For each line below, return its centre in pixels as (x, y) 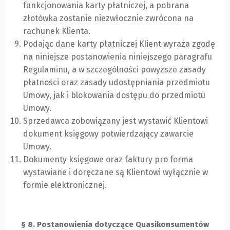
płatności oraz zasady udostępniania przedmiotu (117, 83)
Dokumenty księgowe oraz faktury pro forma (108, 160)
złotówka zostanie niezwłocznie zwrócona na (108, 18)
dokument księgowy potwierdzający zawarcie (108, 134)
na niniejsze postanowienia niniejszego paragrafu (118, 57)
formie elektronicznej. (65, 185)
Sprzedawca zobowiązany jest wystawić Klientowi (116, 121)
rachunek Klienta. (57, 31)
